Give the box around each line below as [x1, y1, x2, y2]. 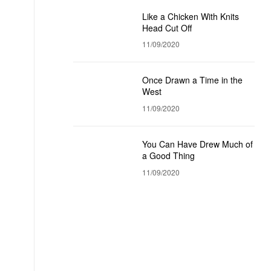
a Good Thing [142, 149, 195, 162]
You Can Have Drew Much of [142, 138, 253, 151]
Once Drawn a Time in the [142, 74, 243, 87]
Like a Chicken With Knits [142, 10, 239, 22]
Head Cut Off [142, 21, 192, 34]
